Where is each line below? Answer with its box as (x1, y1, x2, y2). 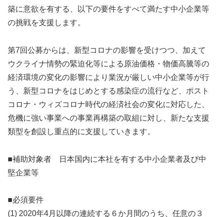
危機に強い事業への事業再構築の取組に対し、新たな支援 (8, 113, 209, 122)
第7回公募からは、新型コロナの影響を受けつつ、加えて (8, 46, 206, 54)
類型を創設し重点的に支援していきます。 (8, 127, 155, 136)
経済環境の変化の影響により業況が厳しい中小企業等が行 (8, 73, 209, 81)
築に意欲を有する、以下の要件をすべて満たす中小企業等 (8, 4, 209, 13)
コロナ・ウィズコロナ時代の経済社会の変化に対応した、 (8, 100, 209, 108)
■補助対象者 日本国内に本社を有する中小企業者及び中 (8, 155, 206, 163)
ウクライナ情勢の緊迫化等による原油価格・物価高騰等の (8, 59, 209, 68)
